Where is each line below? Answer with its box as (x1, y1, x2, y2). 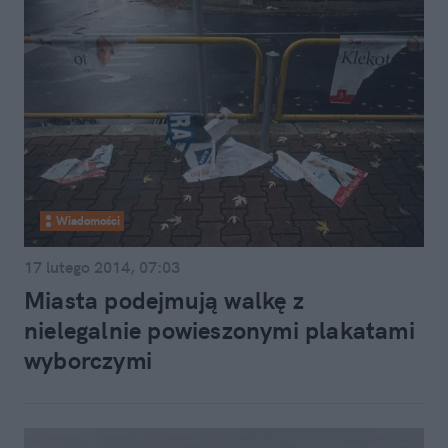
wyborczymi (24, 345, 152, 375)
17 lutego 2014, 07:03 (24, 257, 180, 277)
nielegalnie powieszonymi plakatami (24, 315, 415, 345)
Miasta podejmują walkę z (24, 285, 304, 315)
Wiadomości (56, 213, 120, 228)
